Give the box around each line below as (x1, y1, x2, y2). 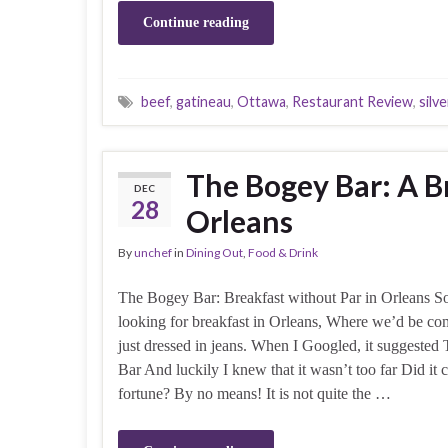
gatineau (176, 93, 231, 110)
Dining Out (186, 245, 243, 260)
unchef (134, 245, 172, 260)
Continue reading (143, 14, 249, 30)
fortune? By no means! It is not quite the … (118, 385, 391, 402)
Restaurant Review (292, 93, 413, 110)
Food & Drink (248, 245, 318, 260)
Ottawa (237, 93, 286, 110)
